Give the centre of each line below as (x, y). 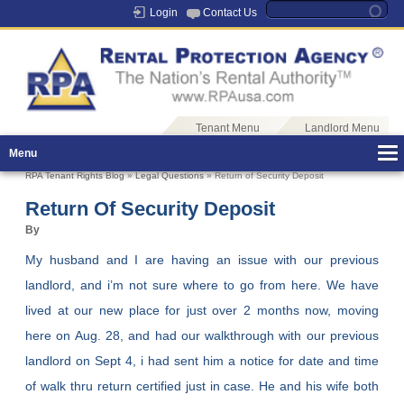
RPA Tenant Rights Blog (75, 176)
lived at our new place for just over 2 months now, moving (202, 311)
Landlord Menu (342, 129)
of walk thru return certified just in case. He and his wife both (202, 386)
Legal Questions (170, 176)
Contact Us (230, 13)
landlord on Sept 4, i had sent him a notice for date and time (202, 361)
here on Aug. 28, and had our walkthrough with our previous (202, 336)
